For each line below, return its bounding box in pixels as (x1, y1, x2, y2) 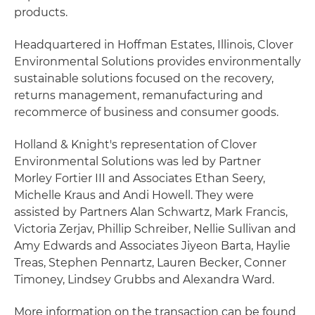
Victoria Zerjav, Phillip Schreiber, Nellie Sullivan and (14, 222, 296, 236)
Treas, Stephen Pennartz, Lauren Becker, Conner (14, 256, 286, 269)
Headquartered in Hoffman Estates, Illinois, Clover (14, 38, 293, 51)
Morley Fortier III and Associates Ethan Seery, (14, 172, 265, 185)
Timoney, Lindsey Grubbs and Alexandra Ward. (14, 273, 274, 286)
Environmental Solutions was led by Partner (14, 155, 261, 168)
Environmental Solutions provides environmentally (14, 55, 301, 68)
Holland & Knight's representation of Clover (14, 138, 257, 151)
